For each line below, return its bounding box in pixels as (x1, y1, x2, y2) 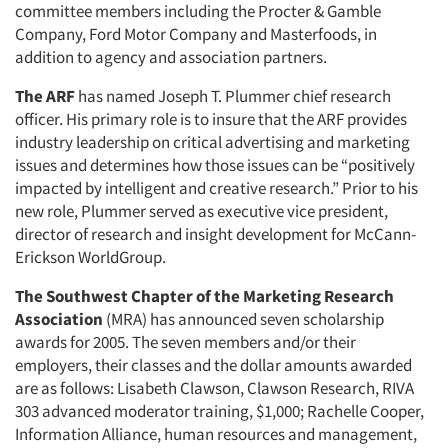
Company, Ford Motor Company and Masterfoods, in (15, 23, 377, 45)
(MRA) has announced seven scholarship (103, 308, 384, 330)
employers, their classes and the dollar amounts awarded (15, 354, 412, 376)
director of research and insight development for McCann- (15, 223, 416, 245)
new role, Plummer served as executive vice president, (15, 200, 388, 222)
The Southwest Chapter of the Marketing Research (15, 285, 394, 307)
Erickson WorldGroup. (15, 246, 166, 268)
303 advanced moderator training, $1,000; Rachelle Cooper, (15, 400, 424, 422)
